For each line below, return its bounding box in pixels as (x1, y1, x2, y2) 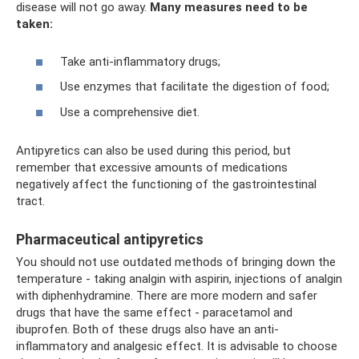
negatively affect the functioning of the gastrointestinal (16, 176, 317, 192)
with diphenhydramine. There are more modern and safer (16, 288, 317, 303)
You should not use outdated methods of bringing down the (16, 254, 336, 269)
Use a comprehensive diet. (60, 104, 200, 119)
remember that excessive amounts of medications (16, 159, 288, 175)
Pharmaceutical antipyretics (16, 230, 204, 248)
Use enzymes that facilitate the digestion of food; (60, 79, 329, 94)
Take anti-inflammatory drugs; (60, 54, 220, 69)
